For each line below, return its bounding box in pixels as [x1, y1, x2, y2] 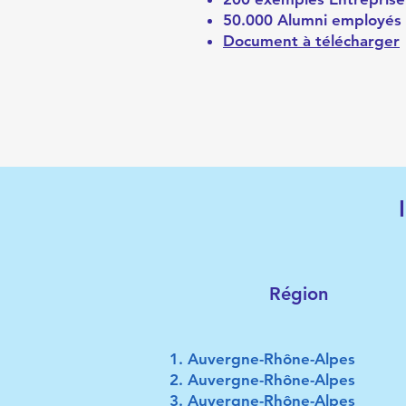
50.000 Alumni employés [223, 11, 401, 29]
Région [269, 283, 328, 304]
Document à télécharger [223, 32, 400, 50]
